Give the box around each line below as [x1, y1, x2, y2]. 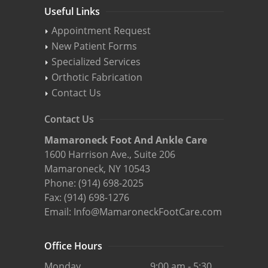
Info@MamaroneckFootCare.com [74, 205, 222, 218]
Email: [44, 205, 74, 218]
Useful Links [44, 5, 100, 18]
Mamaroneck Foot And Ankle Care [44, 133, 207, 147]
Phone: [44, 176, 78, 190]
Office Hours [44, 239, 102, 252]
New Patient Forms [51, 39, 137, 53]
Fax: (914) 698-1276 [44, 191, 129, 204]
